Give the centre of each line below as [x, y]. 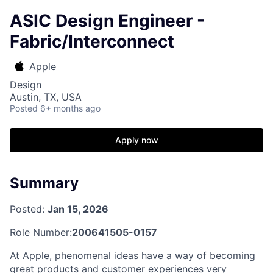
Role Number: [41, 232]
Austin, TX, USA [46, 97]
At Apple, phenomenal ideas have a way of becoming [133, 255]
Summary [44, 183]
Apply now [136, 140]
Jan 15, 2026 [78, 209]
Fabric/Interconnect [92, 41]
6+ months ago [70, 108]
